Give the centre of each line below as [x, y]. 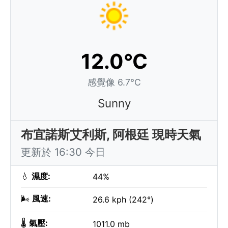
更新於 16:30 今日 [63, 152]
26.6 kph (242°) [123, 199]
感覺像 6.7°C [114, 82]
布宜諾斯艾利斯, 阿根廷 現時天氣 [111, 135]
